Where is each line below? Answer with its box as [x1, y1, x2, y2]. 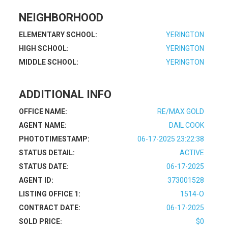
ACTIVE [179, 149, 204, 157]
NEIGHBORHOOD [19, 11, 104, 24]
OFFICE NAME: [19, 107, 68, 116]
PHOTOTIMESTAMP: [19, 135, 90, 143]
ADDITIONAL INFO [19, 88, 112, 101]
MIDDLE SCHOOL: [19, 58, 79, 66]
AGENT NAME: [19, 121, 67, 129]
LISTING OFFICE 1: [19, 190, 81, 198]
